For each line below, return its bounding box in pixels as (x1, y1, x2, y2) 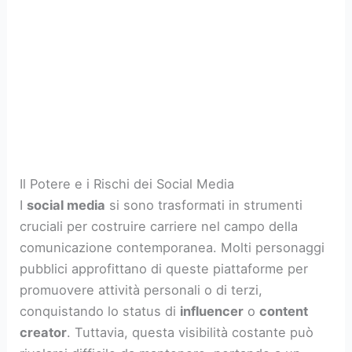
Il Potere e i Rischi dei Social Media (20, 176, 235, 192)
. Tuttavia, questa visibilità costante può (67, 324, 314, 341)
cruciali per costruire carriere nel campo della (20, 218, 299, 235)
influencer (180, 303, 244, 320)
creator (20, 324, 68, 341)
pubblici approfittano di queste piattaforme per (20, 261, 309, 277)
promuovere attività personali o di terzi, (20, 282, 263, 299)
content (259, 303, 309, 320)
